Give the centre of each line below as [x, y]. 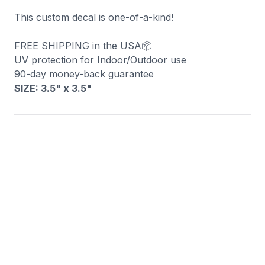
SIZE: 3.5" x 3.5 [50, 88]
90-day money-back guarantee [84, 74]
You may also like [57, 151]
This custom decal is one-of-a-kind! [94, 17]
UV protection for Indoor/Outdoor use [100, 59]
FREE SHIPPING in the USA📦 [83, 45]
